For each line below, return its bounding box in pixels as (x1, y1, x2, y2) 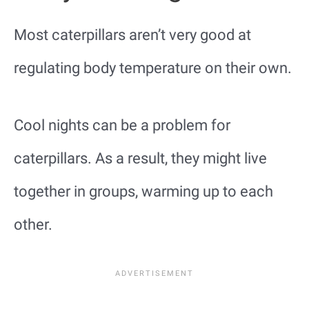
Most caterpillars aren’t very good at (14, 26, 251, 43)
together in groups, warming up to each (14, 182, 273, 200)
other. (14, 215, 52, 233)
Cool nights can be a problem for (14, 116, 230, 134)
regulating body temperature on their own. (14, 59, 292, 77)
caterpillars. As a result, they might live (14, 149, 267, 167)
